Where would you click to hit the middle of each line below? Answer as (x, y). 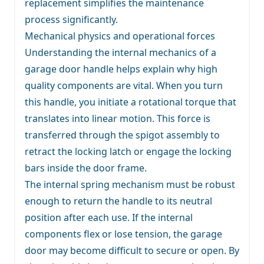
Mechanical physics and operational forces (120, 36)
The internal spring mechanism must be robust (130, 184)
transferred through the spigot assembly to (122, 135)
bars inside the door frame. (86, 168)
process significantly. (71, 19)
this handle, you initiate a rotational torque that (131, 102)
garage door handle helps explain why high (121, 69)
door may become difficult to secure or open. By (132, 250)
